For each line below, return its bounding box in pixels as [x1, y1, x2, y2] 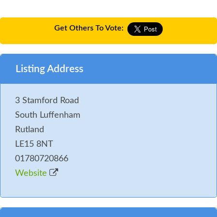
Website [15, 169, 49, 178]
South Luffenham [15, 110, 80, 120]
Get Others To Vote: [54, 24, 124, 32]
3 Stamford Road [15, 96, 79, 105]
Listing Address [15, 63, 83, 74]
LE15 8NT [15, 139, 53, 149]
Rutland [15, 125, 44, 134]
